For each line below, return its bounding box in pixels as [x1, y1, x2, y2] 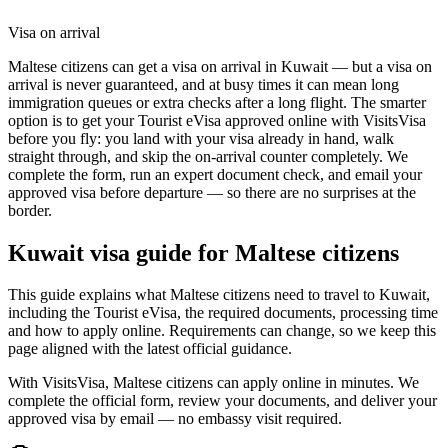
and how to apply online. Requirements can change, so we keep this [8, 322, 436, 340]
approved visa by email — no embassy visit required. [8, 410, 342, 428]
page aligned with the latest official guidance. [8, 340, 292, 358]
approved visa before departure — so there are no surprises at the [8, 183, 416, 201]
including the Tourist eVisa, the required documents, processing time [8, 304, 438, 322]
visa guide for [84, 239, 235, 266]
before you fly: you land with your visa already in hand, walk [8, 129, 394, 147]
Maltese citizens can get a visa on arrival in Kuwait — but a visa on [8, 57, 432, 75]
